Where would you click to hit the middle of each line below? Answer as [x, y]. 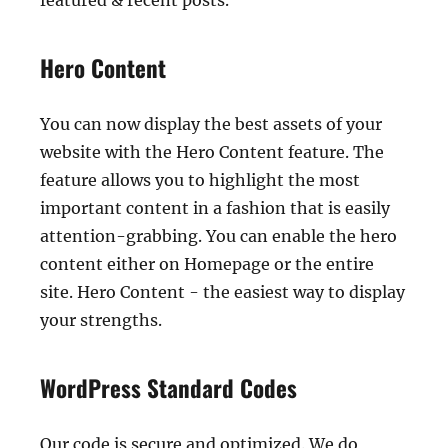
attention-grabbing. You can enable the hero [218, 236]
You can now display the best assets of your [211, 124]
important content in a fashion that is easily [215, 208]
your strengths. [101, 320]
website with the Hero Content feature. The [212, 152]
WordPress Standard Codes [168, 388]
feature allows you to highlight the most [200, 180]
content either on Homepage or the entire [207, 264]
